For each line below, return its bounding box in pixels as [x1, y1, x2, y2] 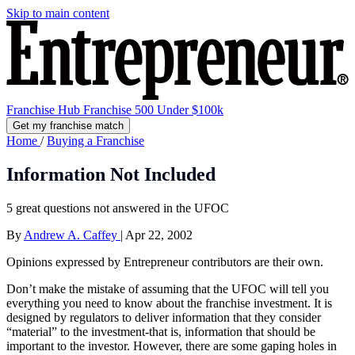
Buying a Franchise [47, 133, 144, 147]
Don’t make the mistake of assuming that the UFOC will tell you [6, 281, 329, 296]
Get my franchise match [13, 119, 124, 132]
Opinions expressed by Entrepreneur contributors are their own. [6, 254, 323, 269]
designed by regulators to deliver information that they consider [6, 310, 321, 324]
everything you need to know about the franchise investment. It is [6, 296, 332, 310]
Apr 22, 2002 [125, 227, 193, 242]
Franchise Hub [6, 102, 83, 116]
